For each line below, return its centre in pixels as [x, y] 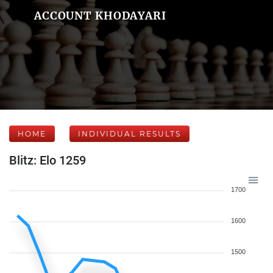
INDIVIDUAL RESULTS [129, 134]
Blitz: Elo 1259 [48, 160]
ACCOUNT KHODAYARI [100, 16]
